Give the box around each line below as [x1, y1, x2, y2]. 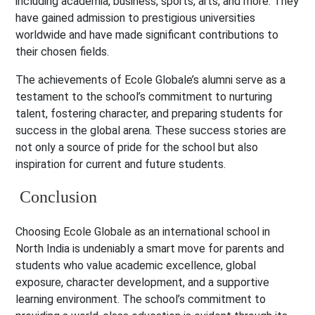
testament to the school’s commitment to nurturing [15, 90, 273, 104]
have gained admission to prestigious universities [15, 11, 256, 25]
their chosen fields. [15, 45, 110, 59]
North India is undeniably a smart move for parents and [15, 242, 285, 256]
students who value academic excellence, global [15, 259, 257, 273]
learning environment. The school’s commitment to [15, 292, 266, 307]
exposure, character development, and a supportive [15, 276, 270, 290]
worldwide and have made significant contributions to [15, 28, 279, 42]
